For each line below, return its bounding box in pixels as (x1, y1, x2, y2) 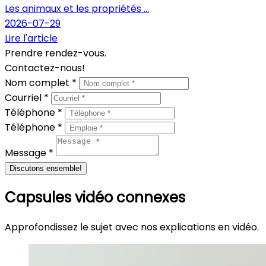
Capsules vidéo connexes (5, 187, 185, 207)
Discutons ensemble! (9, 163, 82, 173)
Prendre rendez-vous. (5, 46, 106, 60)
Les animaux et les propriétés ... (5, 1, 149, 15)
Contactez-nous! (5, 61, 85, 75)
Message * (5, 145, 56, 160)
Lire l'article (5, 31, 58, 45)
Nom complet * (5, 75, 79, 90)
